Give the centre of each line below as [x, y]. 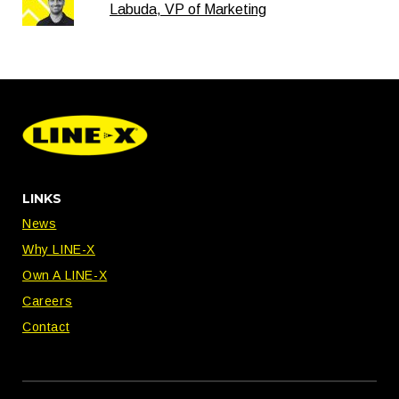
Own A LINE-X [65, 276]
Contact [46, 327]
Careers [48, 301]
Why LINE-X [59, 250]
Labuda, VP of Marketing [188, 10]
